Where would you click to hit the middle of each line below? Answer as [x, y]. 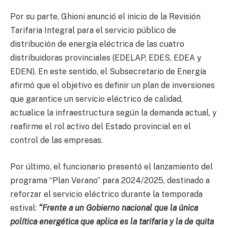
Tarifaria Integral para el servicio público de [93, 30]
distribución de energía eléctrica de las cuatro [97, 44]
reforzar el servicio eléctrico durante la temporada [106, 194]
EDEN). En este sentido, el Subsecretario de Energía [108, 72]
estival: [24, 208]
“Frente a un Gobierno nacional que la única [118, 208]
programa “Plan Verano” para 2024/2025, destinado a [110, 180]
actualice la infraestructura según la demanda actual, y [113, 113]
